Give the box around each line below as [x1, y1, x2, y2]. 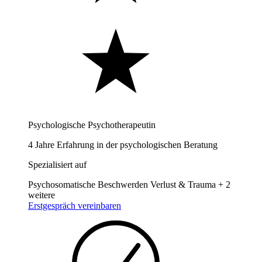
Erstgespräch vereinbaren [28, 200, 121, 211]
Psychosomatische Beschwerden [28, 179, 148, 189]
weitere [28, 189, 55, 200]
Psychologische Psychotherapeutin [28, 119, 156, 130]
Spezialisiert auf [28, 159, 87, 170]
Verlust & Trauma [150, 179, 216, 189]
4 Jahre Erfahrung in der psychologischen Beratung [28, 139, 218, 150]
